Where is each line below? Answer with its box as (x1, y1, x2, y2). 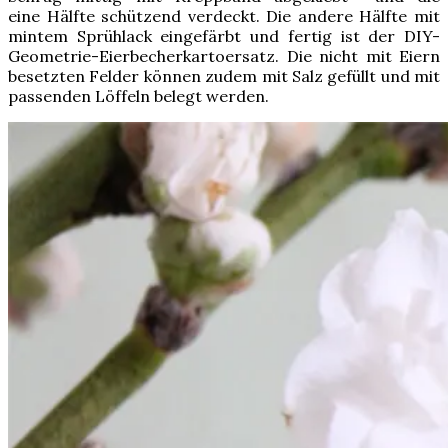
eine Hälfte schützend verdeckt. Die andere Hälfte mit (8, 5, 440, 26)
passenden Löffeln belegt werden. (8, 85, 269, 106)
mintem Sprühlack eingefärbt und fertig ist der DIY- (8, 25, 440, 46)
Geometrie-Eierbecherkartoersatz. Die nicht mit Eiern (8, 45, 440, 66)
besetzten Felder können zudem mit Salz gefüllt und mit (8, 65, 440, 86)
